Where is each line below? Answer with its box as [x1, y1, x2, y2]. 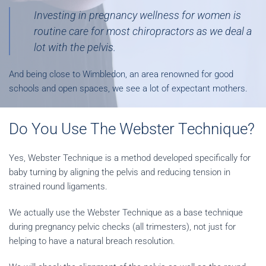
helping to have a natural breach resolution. [9, 236, 175, 246]
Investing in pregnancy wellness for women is [34, 9, 241, 21]
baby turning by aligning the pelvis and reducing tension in [9, 167, 230, 178]
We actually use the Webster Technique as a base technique [9, 207, 243, 218]
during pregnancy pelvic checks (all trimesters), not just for [9, 221, 236, 232]
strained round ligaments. [9, 181, 107, 192]
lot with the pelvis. [34, 41, 118, 53]
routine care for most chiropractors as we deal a [34, 25, 252, 37]
